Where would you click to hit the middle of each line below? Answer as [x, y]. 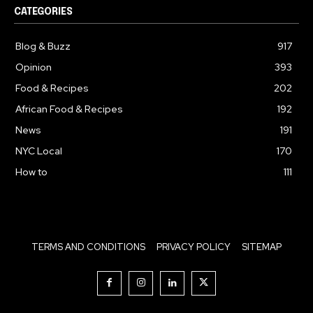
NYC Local [39, 151]
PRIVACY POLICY [194, 247]
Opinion [34, 67]
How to [31, 172]
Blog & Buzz [43, 46]
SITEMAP [262, 247]
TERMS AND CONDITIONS [88, 247]
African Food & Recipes [69, 109]
